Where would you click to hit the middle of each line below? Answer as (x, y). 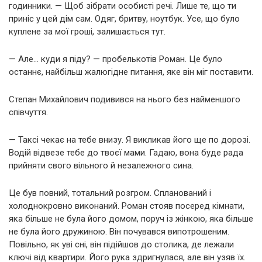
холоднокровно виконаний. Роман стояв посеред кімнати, (127, 206)
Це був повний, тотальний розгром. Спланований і (110, 193)
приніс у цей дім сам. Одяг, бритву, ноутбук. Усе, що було (124, 18)
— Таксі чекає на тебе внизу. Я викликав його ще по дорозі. (130, 139)
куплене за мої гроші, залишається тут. (87, 31)
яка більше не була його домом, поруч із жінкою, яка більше (131, 218)
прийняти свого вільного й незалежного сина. (101, 165)
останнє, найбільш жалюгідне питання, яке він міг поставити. (131, 72)
